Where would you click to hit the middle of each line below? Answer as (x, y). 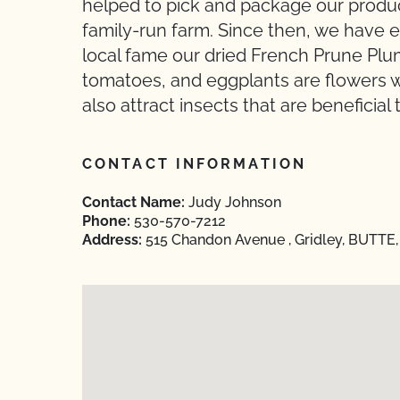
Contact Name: (133, 202)
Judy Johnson (233, 202)
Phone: (106, 221)
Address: (112, 240)
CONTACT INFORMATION (194, 164)
